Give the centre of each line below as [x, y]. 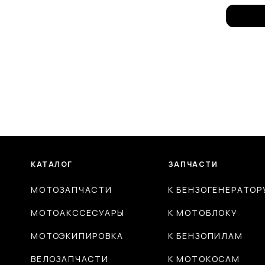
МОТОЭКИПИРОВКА [77, 236]
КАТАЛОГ [52, 164]
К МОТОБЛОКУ [203, 213]
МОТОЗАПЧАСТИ [72, 190]
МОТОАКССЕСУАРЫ [78, 213]
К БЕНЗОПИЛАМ [205, 236]
